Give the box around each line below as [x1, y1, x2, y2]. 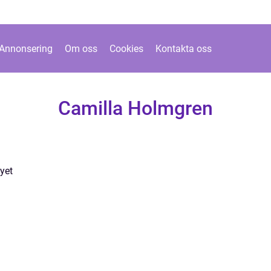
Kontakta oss [155, 42, 212, 54]
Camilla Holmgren [58, 97, 213, 120]
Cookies [109, 42, 143, 54]
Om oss [65, 42, 97, 54]
